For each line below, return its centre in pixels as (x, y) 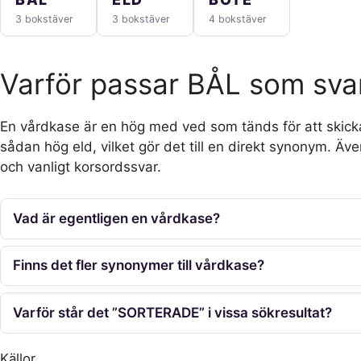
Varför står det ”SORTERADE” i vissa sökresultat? (173, 313)
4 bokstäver (237, 19)
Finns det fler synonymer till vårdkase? (139, 266)
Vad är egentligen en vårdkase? (117, 218)
